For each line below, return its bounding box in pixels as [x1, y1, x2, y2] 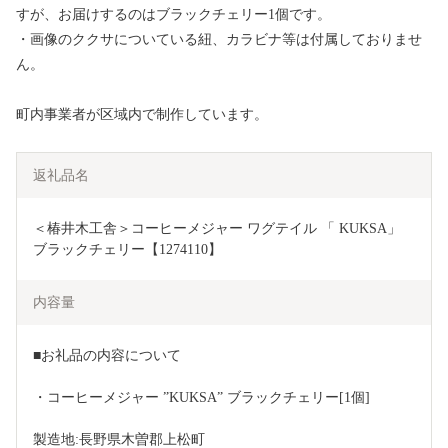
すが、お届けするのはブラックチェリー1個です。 [16, 7, 331, 23]
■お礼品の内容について [33, 348, 181, 364]
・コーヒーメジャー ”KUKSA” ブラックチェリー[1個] [33, 390, 370, 406]
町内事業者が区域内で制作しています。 [16, 107, 268, 123]
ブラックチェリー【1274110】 [33, 242, 222, 258]
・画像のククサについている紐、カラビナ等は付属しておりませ [16, 32, 422, 48]
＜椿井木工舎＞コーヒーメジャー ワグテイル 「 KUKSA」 [33, 221, 401, 237]
